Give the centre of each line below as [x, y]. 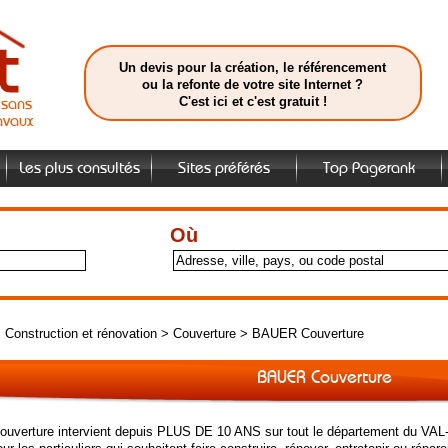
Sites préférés [224, 168]
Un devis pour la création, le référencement [252, 67]
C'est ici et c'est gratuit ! [252, 101]
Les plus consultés [79, 168]
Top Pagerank [369, 168]
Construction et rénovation [80, 333]
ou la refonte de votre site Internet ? [252, 84]
